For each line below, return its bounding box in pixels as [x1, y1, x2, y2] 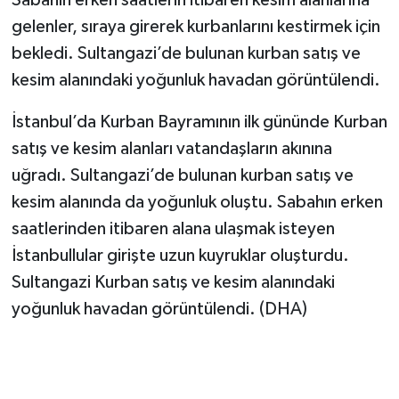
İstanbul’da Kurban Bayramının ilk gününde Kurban [11, 113, 387, 132]
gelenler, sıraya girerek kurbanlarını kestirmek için [11, 18, 380, 37]
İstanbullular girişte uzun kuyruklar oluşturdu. [11, 247, 349, 265]
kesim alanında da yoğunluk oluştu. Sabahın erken [11, 193, 383, 212]
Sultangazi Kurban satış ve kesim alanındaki [11, 273, 335, 292]
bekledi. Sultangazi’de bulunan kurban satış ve [11, 45, 361, 63]
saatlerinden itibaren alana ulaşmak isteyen [11, 220, 335, 239]
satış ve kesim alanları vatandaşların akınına [11, 140, 332, 159]
